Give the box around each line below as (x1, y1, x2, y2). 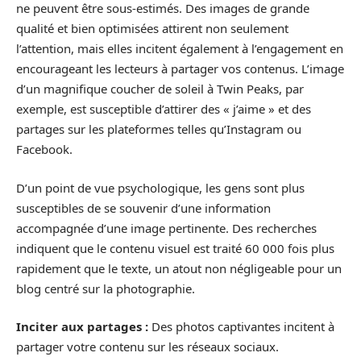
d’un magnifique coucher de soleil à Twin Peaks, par (16, 81, 304, 98)
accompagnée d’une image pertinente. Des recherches (16, 219, 317, 236)
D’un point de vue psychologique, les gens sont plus (16, 179, 305, 196)
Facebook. (16, 141, 73, 158)
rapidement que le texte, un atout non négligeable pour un (16, 259, 342, 276)
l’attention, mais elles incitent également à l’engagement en (16, 40, 343, 57)
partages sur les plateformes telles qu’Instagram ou (16, 121, 301, 138)
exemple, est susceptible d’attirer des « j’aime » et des (16, 101, 311, 118)
